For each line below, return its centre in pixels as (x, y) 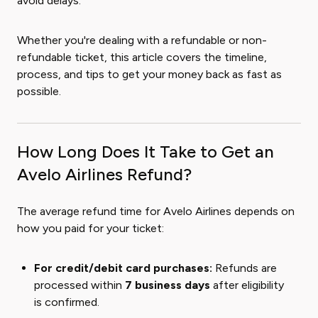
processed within (79, 285)
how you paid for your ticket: (91, 229)
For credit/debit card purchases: (123, 268)
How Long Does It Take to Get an (146, 152)
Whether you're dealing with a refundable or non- (142, 40)
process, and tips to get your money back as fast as (149, 75)
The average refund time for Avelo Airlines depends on (156, 212)
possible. (39, 92)
